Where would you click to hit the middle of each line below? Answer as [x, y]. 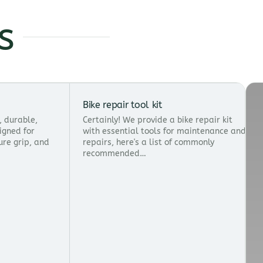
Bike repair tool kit [122, 105]
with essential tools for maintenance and [164, 131]
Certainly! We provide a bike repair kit [158, 120]
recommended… [114, 154]
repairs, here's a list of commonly [149, 143]
